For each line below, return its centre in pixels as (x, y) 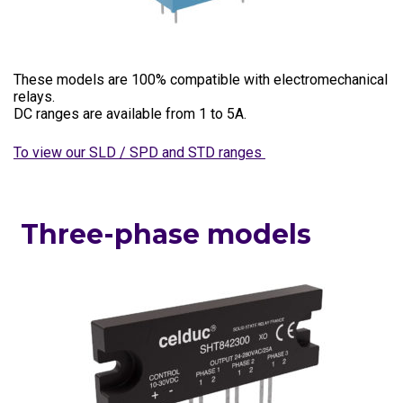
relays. (34, 97)
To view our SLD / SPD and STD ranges (139, 152)
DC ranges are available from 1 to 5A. (130, 114)
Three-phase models (162, 234)
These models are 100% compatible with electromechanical (201, 80)
